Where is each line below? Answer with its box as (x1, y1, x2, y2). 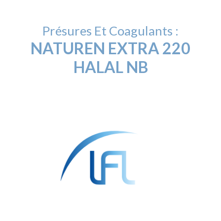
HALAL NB (73, 57, 148, 76)
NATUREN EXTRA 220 (31, 38, 190, 58)
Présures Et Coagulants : (42, 23, 179, 38)
